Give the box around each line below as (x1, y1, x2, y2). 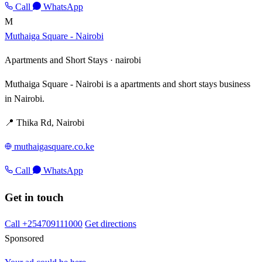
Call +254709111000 (5, 219, 82, 229)
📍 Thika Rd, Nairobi (5, 117, 84, 127)
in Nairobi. (5, 93, 44, 104)
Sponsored (5, 233, 44, 244)
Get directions (85, 219, 136, 229)
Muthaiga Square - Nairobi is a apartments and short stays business (5, 78, 250, 89)
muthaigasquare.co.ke (14, 141, 94, 151)
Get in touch (5, 191, 64, 204)
